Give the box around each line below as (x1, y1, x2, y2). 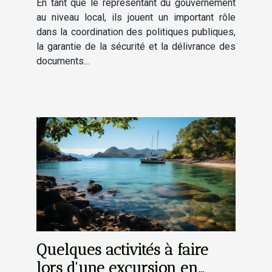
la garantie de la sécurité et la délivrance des (36, 41, 236, 53)
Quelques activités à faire (36, 240, 208, 259)
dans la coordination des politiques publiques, (36, 26, 236, 38)
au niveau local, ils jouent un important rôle (36, 12, 236, 24)
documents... (36, 55, 89, 67)
